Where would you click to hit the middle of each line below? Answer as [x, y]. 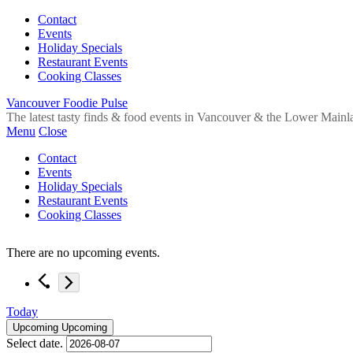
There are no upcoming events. [83, 252]
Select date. [36, 343]
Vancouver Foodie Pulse [67, 103]
